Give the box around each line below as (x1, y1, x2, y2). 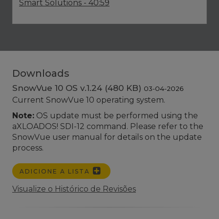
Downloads (12, 67, 69, 79)
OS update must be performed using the (34, 111, 198, 120)
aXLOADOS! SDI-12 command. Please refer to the (12, 122, 203, 131)
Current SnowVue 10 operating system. (12, 95, 167, 105)
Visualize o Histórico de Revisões (12, 184, 136, 194)
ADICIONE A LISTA (20, 168, 92, 175)
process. (12, 143, 45, 153)
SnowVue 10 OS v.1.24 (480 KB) (12, 83, 144, 93)
